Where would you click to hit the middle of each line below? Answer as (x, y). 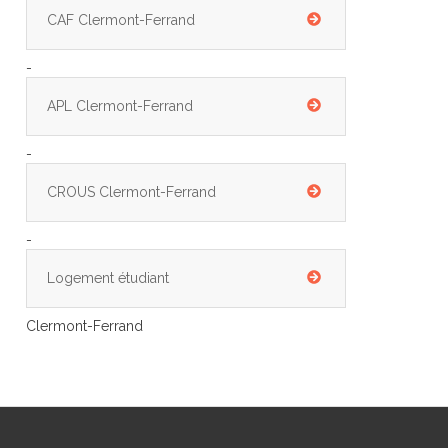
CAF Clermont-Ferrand (121, 20)
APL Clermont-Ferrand (120, 106)
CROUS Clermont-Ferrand (131, 192)
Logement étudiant (108, 278)
